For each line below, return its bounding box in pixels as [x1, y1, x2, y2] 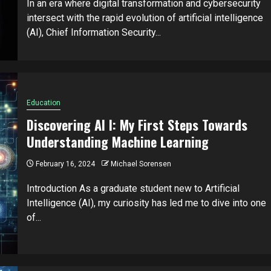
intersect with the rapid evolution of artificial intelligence [26, 12, 263, 24]
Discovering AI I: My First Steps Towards [26, 115, 247, 135]
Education [26, 99, 60, 108]
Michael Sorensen [110, 160, 171, 169]
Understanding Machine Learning [26, 132, 209, 152]
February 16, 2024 [33, 160, 95, 169]
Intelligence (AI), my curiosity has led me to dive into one [26, 197, 266, 209]
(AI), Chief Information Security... [26, 27, 161, 39]
